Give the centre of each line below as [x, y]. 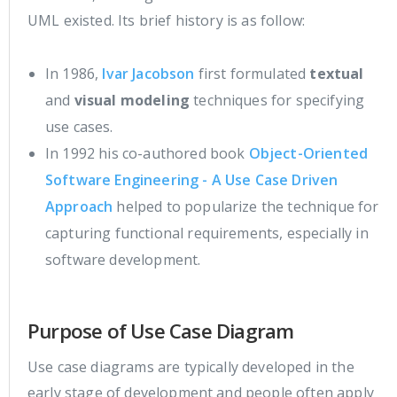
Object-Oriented [308, 153]
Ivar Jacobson [148, 73]
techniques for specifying [277, 100]
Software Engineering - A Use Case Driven [192, 179]
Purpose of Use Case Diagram [161, 331]
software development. [123, 259]
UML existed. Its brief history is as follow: [167, 20]
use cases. [79, 126]
